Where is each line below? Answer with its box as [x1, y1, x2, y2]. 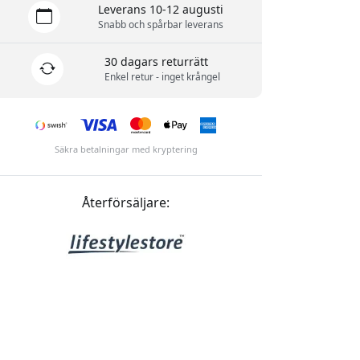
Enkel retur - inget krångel [104, 70, 221, 84]
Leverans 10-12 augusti [98, 2, 224, 18]
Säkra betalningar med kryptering [54, 143, 198, 156]
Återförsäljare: [82, 194, 170, 212]
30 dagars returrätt [104, 54, 209, 70]
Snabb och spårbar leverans [98, 18, 224, 32]
